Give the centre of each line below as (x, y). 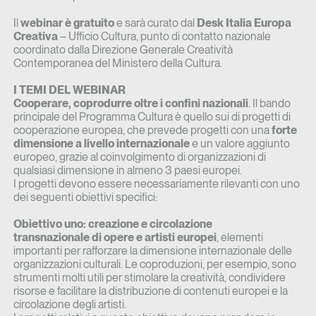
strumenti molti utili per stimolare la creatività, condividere (149, 278)
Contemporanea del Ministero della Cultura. (117, 63)
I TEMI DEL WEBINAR (69, 90)
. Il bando (269, 104)
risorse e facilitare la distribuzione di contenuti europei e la (150, 291)
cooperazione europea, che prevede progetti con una (142, 130)
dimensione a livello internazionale (101, 144)
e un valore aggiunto (239, 144)
